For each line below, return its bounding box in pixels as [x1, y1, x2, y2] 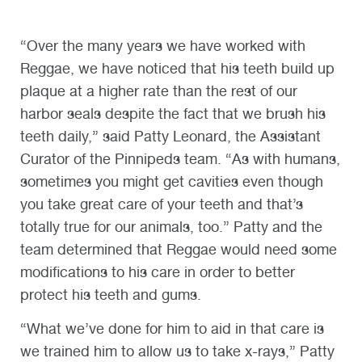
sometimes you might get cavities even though [20, 173, 323, 191]
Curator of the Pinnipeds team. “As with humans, [20, 150, 340, 168]
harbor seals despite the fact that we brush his [20, 105, 326, 123]
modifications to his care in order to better [20, 263, 295, 281]
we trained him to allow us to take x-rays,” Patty [20, 343, 335, 360]
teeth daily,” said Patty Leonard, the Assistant [20, 128, 321, 145]
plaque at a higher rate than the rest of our [20, 82, 297, 100]
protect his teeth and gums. [20, 286, 205, 304]
